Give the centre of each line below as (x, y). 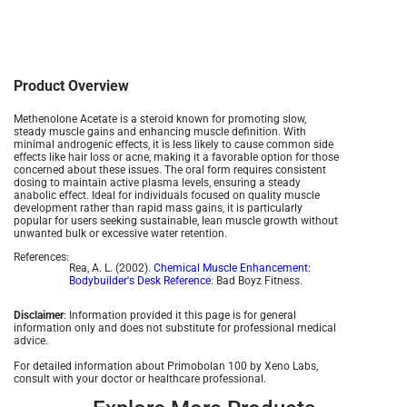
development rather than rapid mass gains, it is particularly (158, 208)
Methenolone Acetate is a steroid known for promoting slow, (160, 119)
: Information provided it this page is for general (180, 315)
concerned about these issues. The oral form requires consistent (170, 170)
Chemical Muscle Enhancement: (232, 268)
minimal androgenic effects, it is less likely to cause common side (174, 144)
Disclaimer (39, 315)
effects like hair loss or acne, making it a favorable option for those (176, 157)
